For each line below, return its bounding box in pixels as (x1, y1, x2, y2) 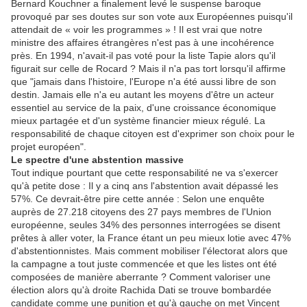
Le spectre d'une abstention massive (11, 153, 184, 165)
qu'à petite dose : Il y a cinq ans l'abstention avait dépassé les (11, 180, 278, 191)
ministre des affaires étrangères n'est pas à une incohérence (11, 36, 274, 48)
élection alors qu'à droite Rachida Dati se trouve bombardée (11, 284, 271, 295)
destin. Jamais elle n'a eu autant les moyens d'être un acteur (11, 88, 274, 100)
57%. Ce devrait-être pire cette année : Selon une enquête (11, 193, 265, 204)
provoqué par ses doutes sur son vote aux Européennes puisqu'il (11, 10, 293, 22)
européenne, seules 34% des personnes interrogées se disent (11, 219, 280, 230)
